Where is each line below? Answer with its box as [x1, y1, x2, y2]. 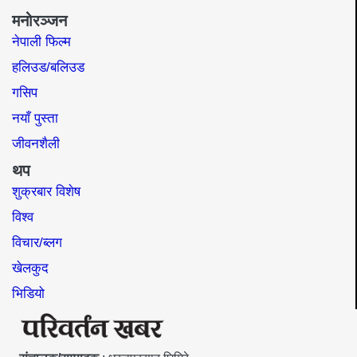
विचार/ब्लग [12, 234, 62, 250]
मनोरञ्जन [12, 11, 67, 29]
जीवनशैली [12, 135, 60, 151]
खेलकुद [12, 260, 49, 276]
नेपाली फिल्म [12, 33, 71, 49]
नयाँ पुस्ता [12, 110, 58, 126]
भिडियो [12, 285, 45, 301]
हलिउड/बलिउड [12, 59, 84, 75]
